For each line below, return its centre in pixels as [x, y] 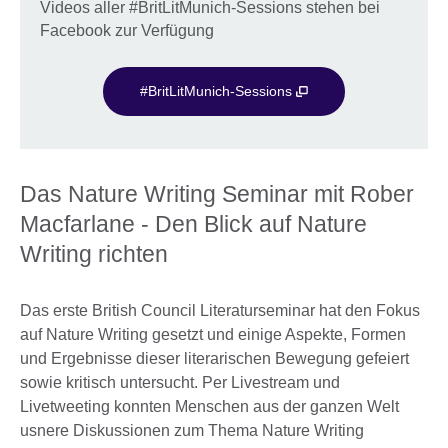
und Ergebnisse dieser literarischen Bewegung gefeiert [214, 359]
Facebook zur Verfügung [127, 30]
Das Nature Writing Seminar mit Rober [217, 194]
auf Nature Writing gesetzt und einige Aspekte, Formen [213, 335]
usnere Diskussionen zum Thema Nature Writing [192, 431]
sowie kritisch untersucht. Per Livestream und [180, 383]
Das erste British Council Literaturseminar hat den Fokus [220, 311]
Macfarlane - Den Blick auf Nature [193, 224]
